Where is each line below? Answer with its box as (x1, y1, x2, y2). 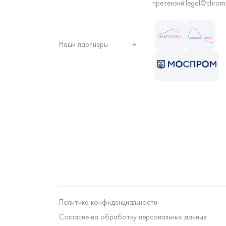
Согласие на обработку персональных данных (59, 212, 207, 222)
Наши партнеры (59, 39, 108, 50)
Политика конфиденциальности (59, 197, 157, 207)
